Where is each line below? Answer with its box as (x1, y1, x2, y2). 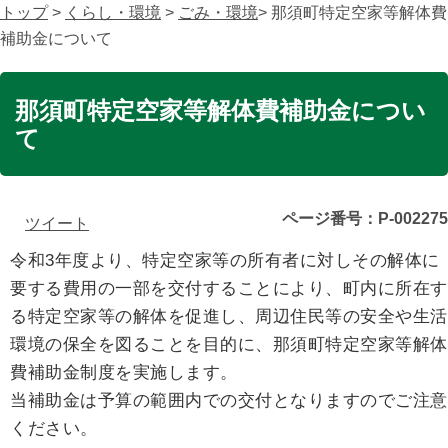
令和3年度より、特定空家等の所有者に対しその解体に (10, 251, 440, 270)
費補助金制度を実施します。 (10, 363, 238, 382)
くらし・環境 (65, 4, 161, 21)
